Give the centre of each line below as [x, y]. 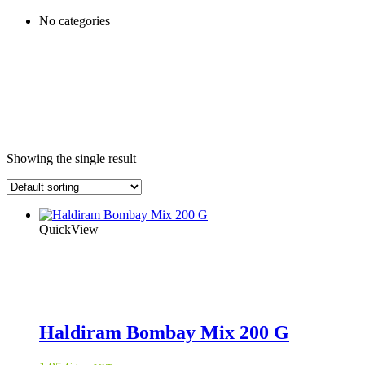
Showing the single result [71, 158]
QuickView [69, 229]
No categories [75, 20]
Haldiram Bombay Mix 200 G [164, 333]
